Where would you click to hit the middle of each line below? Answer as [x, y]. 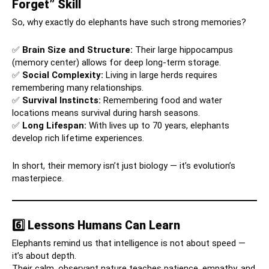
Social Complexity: [63, 75]
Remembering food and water [162, 101]
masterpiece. [38, 179]
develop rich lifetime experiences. [78, 138]
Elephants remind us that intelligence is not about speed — [129, 243]
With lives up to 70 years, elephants [158, 126]
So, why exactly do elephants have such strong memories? [129, 23]
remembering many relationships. [78, 88]
